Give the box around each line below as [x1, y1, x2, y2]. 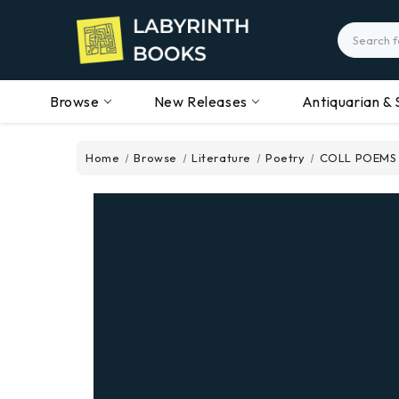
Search [338, 23, 381, 39]
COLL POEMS [319, 151, 397, 165]
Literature [191, 151, 252, 165]
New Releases [153, 93, 248, 110]
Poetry [265, 151, 305, 165]
